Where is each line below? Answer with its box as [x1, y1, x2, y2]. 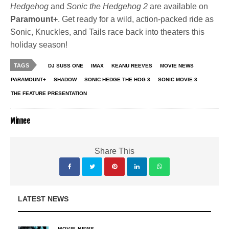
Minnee [10, 117, 30, 126]
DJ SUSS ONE [48, 63, 83, 69]
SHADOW [54, 77, 77, 83]
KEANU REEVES [111, 63, 152, 69]
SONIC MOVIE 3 [158, 77, 197, 83]
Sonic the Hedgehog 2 [66, 2, 148, 11]
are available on [148, 2, 209, 11]
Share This [95, 147, 134, 156]
